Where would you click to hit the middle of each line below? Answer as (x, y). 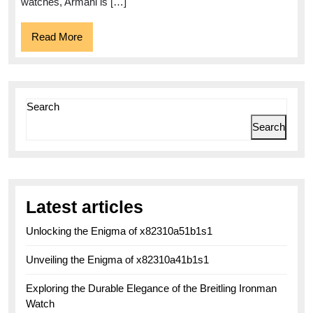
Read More (57, 37)
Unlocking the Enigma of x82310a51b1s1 (119, 231)
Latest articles (85, 207)
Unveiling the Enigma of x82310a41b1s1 (117, 260)
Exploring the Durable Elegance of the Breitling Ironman (151, 288)
